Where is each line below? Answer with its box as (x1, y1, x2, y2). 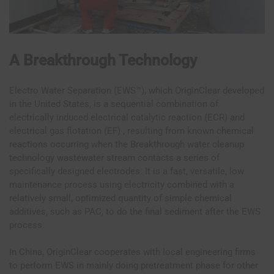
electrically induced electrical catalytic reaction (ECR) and (9, 111, 245, 123)
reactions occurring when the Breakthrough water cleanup (9, 138, 244, 150)
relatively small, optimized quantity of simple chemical (9, 192, 232, 204)
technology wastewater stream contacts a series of (9, 152, 220, 163)
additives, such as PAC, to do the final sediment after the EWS (9, 206, 261, 217)
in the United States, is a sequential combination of (9, 98, 218, 109)
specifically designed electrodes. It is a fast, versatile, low (9, 165, 244, 177)
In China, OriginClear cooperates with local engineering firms (9, 246, 256, 258)
